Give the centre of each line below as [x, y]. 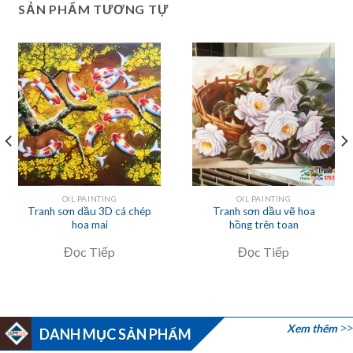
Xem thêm [312, 328]
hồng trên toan [264, 224]
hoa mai [89, 224]
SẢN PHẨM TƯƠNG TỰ [93, 9]
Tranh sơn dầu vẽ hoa [264, 211]
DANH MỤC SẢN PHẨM [115, 334]
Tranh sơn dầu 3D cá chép [89, 211]
